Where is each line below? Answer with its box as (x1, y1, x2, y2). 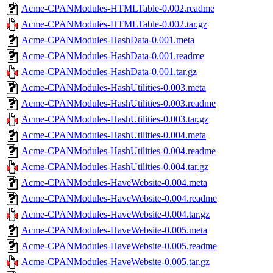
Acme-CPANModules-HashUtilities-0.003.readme (21, 97, 216, 108)
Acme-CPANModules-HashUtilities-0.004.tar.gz (21, 161, 208, 172)
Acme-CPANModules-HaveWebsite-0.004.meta (21, 177, 207, 188)
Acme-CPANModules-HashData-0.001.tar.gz (21, 66, 197, 77)
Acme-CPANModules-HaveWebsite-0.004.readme (21, 193, 217, 204)
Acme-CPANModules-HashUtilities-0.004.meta (21, 129, 206, 140)
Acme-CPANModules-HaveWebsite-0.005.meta (21, 224, 207, 235)
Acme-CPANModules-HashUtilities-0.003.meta (21, 82, 206, 93)
